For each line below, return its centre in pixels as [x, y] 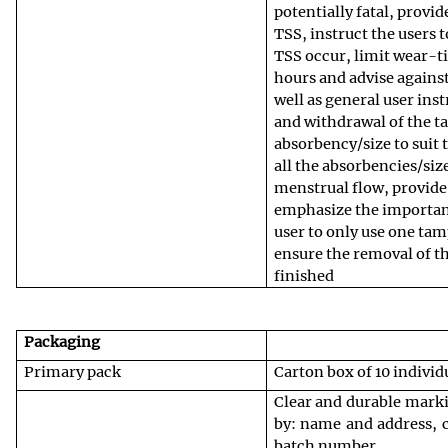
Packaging [61, 341]
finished [303, 275]
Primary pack [72, 371]
